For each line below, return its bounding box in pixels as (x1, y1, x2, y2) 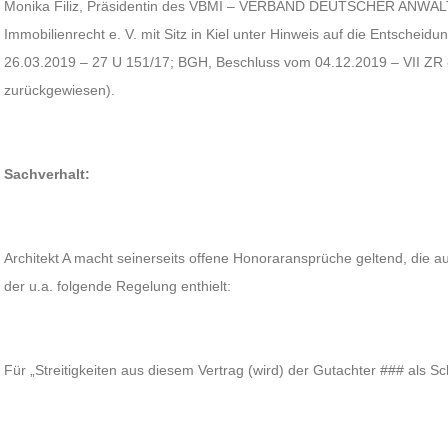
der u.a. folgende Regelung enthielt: (4, 278, 232, 294)
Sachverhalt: (4, 166, 91, 182)
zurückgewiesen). (4, 82, 116, 98)
